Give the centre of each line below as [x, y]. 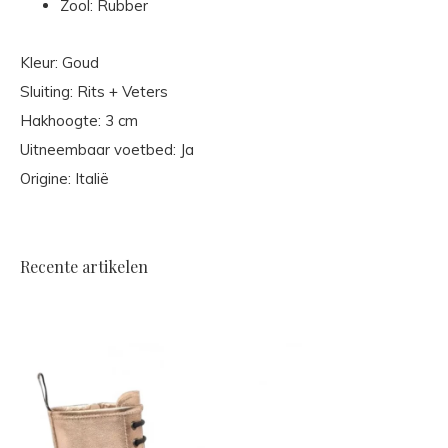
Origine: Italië [64, 178]
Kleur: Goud [59, 62]
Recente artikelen [84, 266]
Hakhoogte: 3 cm [79, 120]
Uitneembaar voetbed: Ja [107, 149]
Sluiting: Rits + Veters [94, 91]
